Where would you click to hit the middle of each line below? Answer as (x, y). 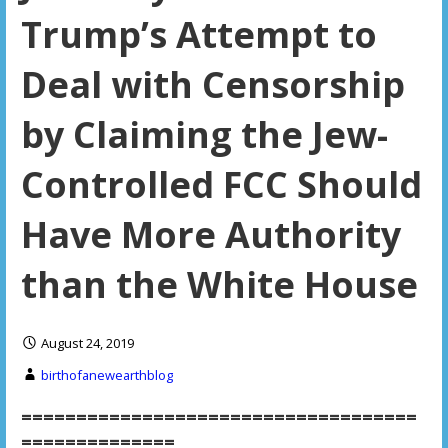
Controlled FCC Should (221, 185)
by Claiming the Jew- (204, 135)
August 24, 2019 (87, 343)
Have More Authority (210, 235)
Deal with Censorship (212, 85)
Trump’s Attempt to (198, 35)
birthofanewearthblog (106, 375)
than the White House (219, 285)
